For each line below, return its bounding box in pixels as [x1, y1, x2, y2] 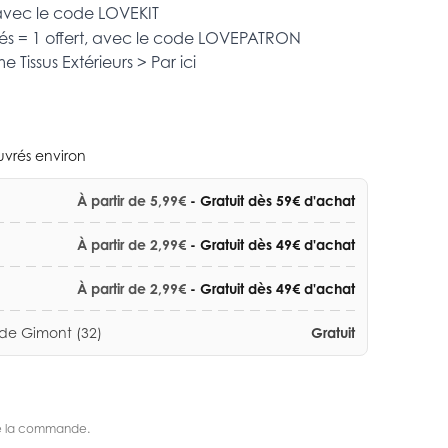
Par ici [151, 51, 196, 72]
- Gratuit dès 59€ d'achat [190, 191, 355, 209]
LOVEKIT [98, 2, 159, 23]
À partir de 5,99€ [77, 191, 186, 209]
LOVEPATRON [198, 27, 301, 48]
